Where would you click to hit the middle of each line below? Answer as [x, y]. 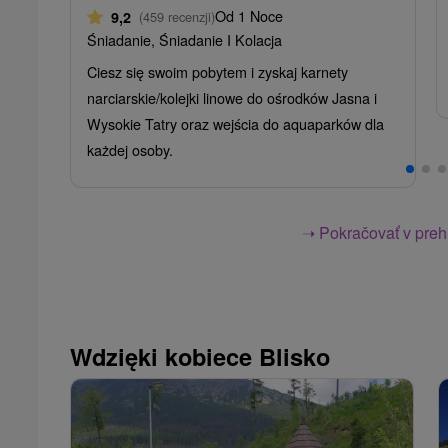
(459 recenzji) [177, 16]
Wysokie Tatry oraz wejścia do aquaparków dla [235, 123]
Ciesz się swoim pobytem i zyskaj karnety [217, 71]
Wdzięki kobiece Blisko [200, 356]
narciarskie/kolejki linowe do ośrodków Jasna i [232, 97]
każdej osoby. [130, 149]
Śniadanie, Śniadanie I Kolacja [184, 39]
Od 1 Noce [249, 15]
